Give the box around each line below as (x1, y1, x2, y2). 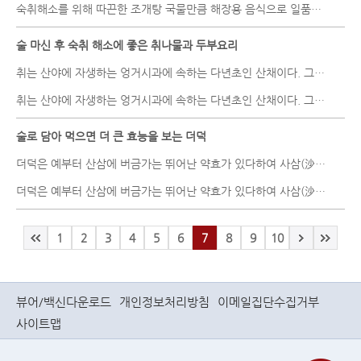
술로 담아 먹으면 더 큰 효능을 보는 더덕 (16, 130, 206, 143)
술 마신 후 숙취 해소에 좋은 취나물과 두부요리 (16, 39, 238, 52)
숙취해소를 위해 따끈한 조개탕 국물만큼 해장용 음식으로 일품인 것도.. (311, 2, 322, 15)
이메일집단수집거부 (218, 295, 319, 309)
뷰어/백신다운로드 (16, 295, 111, 309)
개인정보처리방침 (119, 295, 210, 309)
